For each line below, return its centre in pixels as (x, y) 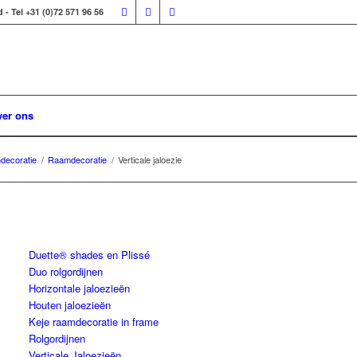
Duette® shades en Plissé (90, 255)
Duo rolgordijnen (66, 271)
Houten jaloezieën (70, 305)
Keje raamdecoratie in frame (94, 322)
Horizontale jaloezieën (80, 288)
